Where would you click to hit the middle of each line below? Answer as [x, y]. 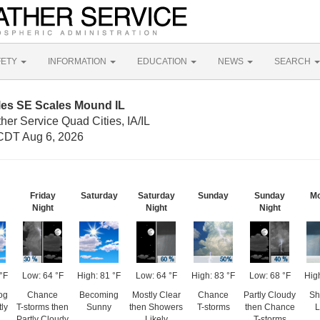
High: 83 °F [213, 276]
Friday [42, 196]
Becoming [99, 295]
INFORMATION [78, 61]
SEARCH [294, 61]
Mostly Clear [156, 295]
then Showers [156, 307]
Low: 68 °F [270, 276]
